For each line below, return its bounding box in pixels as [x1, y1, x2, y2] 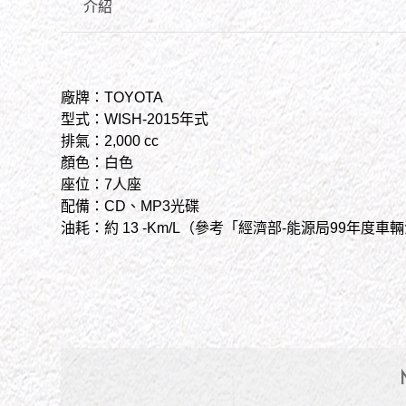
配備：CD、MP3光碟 [61, 198, 200, 215]
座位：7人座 [61, 177, 142, 193]
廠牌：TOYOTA [61, 90, 164, 106]
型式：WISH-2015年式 [61, 111, 209, 128]
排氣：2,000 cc [61, 133, 159, 150]
